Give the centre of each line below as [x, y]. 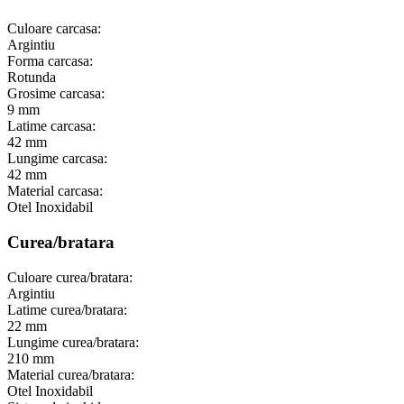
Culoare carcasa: [54, 29]
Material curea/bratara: [71, 374]
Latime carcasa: [51, 126]
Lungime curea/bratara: [73, 342]
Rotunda [32, 78]
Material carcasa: [55, 191]
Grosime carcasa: [56, 94]
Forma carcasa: [50, 61]
